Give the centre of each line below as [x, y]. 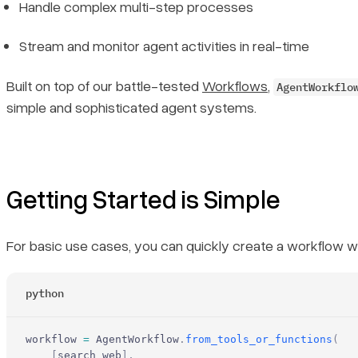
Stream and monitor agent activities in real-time [164, 46]
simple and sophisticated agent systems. [131, 107]
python [45, 293]
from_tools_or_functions [259, 339]
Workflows [235, 85]
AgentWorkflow [134, 339]
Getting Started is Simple [143, 198]
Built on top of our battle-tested [104, 85]
